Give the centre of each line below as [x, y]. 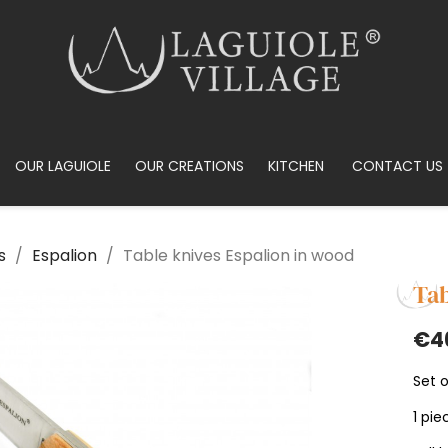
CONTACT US [397, 166]
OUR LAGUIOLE [62, 166]
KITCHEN [295, 166]
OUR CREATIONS [189, 166]
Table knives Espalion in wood [239, 255]
